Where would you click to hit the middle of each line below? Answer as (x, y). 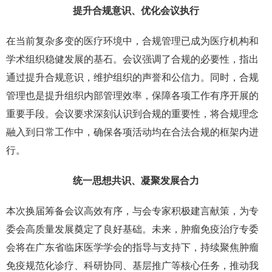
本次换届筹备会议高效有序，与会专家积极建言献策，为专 (132, 211)
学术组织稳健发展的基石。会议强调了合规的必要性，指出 (132, 59)
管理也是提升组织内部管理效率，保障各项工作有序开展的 (132, 96)
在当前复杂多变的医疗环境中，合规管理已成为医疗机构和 (132, 41)
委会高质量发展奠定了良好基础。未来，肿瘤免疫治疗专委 (132, 229)
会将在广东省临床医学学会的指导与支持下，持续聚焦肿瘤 (132, 248)
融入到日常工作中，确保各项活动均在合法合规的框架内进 (132, 132)
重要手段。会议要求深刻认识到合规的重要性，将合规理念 (132, 114)
